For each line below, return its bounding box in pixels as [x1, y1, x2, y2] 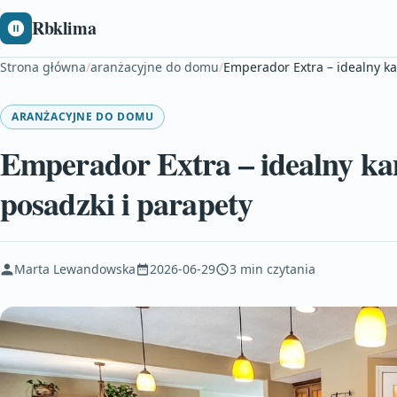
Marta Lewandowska [14, 261, 136, 277]
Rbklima [32, 15, 97, 41]
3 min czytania [230, 261, 315, 277]
